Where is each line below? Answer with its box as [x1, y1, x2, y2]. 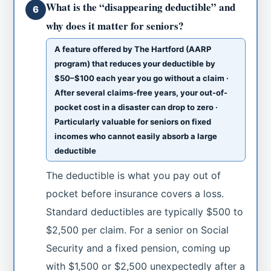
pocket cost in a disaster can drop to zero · [54, 102, 218, 112]
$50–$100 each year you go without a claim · [54, 73, 229, 83]
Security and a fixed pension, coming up [46, 241, 231, 254]
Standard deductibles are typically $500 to [46, 205, 244, 218]
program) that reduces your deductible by [54, 58, 216, 68]
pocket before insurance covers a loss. [46, 187, 224, 200]
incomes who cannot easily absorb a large [54, 131, 218, 141]
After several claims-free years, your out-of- [54, 87, 228, 97]
